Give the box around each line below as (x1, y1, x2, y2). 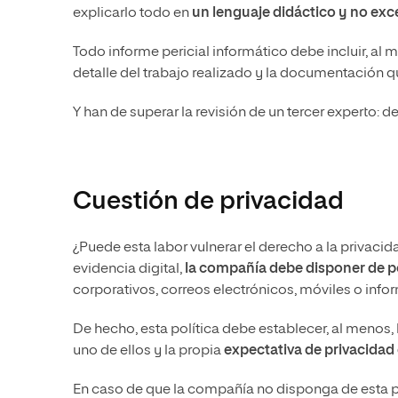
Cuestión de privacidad (73, 189, 344, 215)
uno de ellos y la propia (73, 344, 224, 359)
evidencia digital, (73, 262, 185, 277)
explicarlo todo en (73, 6, 192, 21)
